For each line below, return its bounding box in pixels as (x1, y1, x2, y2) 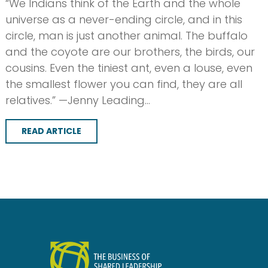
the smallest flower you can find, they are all (5, 76, 242, 92)
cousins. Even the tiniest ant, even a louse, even (5, 60, 252, 75)
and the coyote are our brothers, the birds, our (5, 44, 255, 59)
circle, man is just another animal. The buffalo (5, 28, 248, 43)
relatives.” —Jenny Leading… (5, 92, 150, 108)
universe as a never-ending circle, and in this (5, 11, 242, 27)
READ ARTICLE (21, 124, 81, 137)
